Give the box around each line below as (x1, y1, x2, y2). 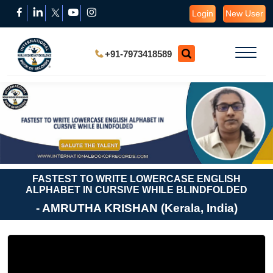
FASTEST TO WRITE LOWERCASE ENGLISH (32, 174, 241, 185)
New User (225, 9, 263, 18)
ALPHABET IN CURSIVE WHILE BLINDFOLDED (26, 185, 247, 196)
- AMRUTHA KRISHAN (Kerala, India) (35, 202, 238, 215)
